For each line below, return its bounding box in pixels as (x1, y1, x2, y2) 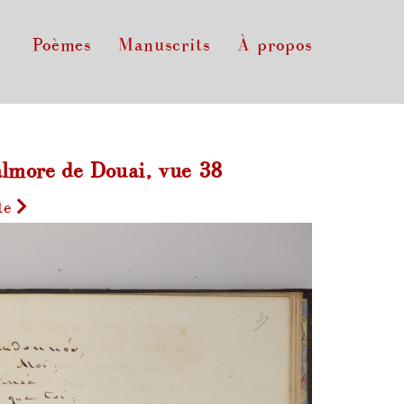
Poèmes (32, 34, 91, 56)
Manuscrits (118, 34, 210, 56)
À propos (237, 34, 312, 56)
